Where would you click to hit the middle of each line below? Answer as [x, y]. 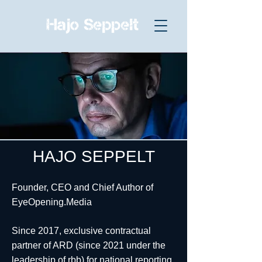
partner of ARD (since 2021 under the [89, 245]
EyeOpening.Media [52, 202]
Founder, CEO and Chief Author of [82, 187]
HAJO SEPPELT [94, 156]
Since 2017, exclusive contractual [81, 231]
